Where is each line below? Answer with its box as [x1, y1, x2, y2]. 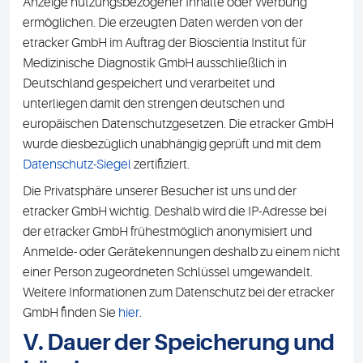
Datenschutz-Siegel [23, 157, 134, 172]
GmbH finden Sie [23, 305, 118, 320]
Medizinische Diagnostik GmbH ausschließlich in [23, 56, 287, 70]
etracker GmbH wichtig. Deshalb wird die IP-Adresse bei [23, 204, 327, 219]
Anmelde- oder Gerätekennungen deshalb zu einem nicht [23, 245, 340, 259]
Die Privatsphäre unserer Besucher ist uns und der [23, 184, 297, 199]
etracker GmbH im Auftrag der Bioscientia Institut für [23, 36, 306, 50]
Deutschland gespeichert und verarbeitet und [23, 76, 275, 91]
